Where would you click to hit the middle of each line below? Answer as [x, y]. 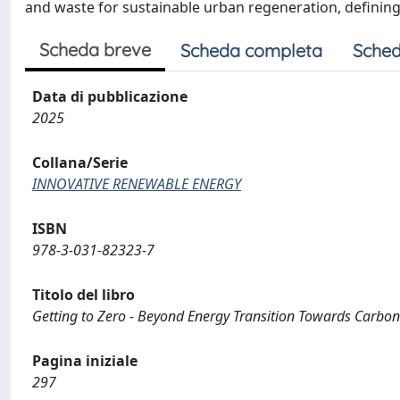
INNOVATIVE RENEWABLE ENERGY [137, 184]
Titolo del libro [83, 295]
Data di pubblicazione [110, 96]
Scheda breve [95, 50]
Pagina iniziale [85, 361]
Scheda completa [251, 50]
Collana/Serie [80, 162]
